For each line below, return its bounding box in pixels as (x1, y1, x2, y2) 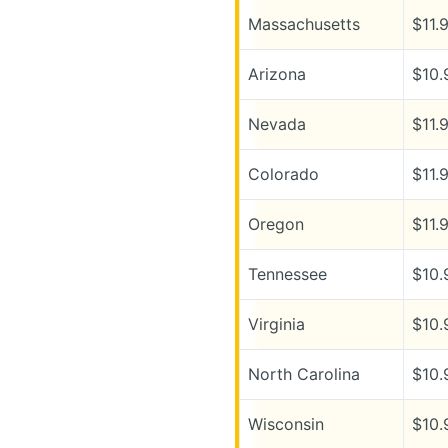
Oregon (247, 213, 304, 234)
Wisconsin (247, 413, 324, 434)
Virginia (247, 313, 305, 334)
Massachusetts (247, 13, 360, 34)
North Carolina (247, 363, 360, 384)
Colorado (247, 163, 319, 184)
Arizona (247, 63, 306, 84)
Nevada (247, 113, 306, 134)
